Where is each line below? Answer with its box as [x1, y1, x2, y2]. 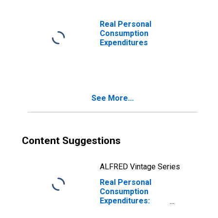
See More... [91, 93, 134, 103]
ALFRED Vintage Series [100, 162, 180, 171]
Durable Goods [100, 205, 154, 215]
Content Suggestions [22, 135, 121, 146]
